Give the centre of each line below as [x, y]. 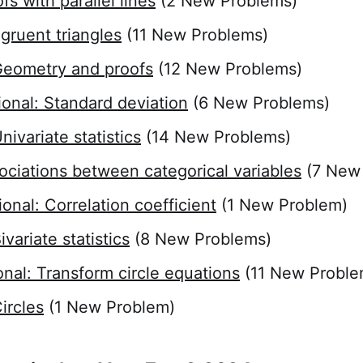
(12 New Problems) [228, 69]
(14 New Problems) [216, 137]
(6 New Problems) [259, 103]
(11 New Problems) [195, 35]
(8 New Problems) [201, 239]
